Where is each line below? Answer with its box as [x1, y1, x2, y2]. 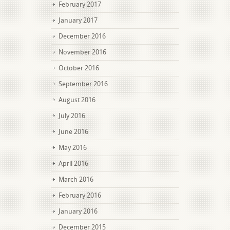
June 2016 [59, 128, 88, 136]
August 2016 [59, 96, 95, 104]
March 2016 [59, 176, 93, 183]
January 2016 [59, 207, 98, 215]
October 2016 [59, 64, 99, 72]
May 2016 [59, 144, 87, 151]
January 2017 [59, 16, 98, 24]
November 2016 [59, 48, 106, 56]
